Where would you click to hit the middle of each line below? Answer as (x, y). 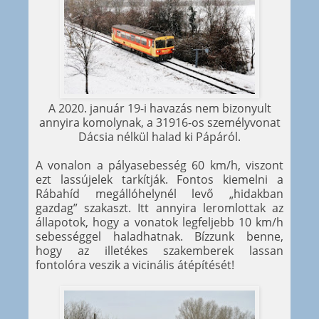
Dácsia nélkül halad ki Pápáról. (159, 136)
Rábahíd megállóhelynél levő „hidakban (159, 193)
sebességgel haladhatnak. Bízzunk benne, (159, 236)
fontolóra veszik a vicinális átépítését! (135, 265)
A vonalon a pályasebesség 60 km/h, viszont (159, 165)
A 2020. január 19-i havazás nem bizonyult (159, 108)
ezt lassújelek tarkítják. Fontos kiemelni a (159, 179)
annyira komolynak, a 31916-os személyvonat (159, 122)
